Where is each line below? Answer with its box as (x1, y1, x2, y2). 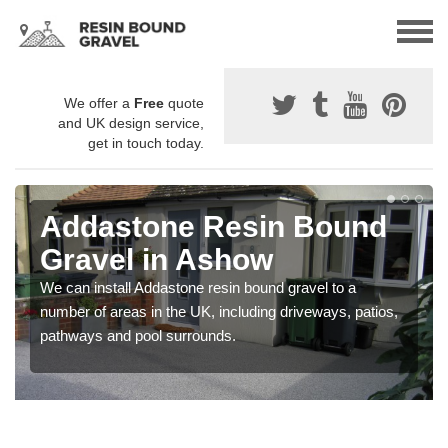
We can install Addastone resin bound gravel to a (40, 279, 356, 297)
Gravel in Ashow (40, 243, 273, 277)
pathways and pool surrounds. (40, 327, 236, 345)
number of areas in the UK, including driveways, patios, (40, 303, 398, 321)
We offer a (64, 95, 134, 112)
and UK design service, (58, 115, 204, 132)
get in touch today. (88, 135, 204, 152)
